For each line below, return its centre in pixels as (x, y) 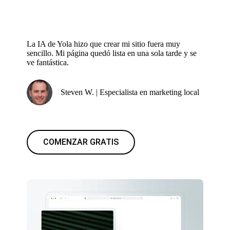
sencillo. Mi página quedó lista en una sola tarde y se (112, 53)
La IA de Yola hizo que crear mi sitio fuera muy (104, 44)
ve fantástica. (48, 62)
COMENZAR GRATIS (81, 142)
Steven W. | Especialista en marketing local (130, 92)
